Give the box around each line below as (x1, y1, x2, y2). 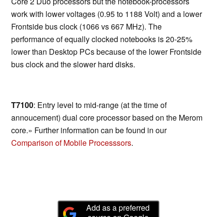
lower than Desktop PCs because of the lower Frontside (11, 46, 201, 58)
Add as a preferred (86, 202, 150, 214)
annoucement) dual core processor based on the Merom (11, 112, 202, 124)
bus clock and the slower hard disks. (11, 59, 135, 70)
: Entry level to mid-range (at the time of (33, 99, 167, 111)
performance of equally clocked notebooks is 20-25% (11, 33, 192, 45)
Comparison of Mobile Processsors (11, 137, 131, 149)
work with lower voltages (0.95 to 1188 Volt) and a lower (11, 8, 202, 20)
